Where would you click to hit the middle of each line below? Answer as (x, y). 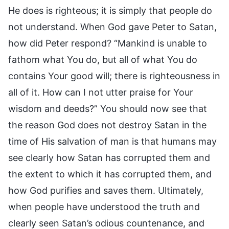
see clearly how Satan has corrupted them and (109, 157)
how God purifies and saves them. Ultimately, (106, 190)
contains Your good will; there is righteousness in (114, 76)
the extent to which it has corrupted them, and (110, 174)
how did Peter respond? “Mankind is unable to (108, 43)
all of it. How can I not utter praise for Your (101, 92)
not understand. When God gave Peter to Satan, (112, 27)
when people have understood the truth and (104, 207)
